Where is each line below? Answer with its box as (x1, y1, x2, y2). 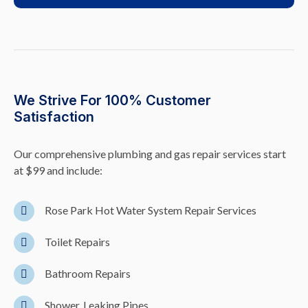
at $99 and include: (14, 164, 102, 177)
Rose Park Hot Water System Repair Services (45, 203, 256, 217)
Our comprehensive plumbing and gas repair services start (14, 147, 286, 160)
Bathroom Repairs (45, 267, 131, 280)
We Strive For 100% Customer (14, 92, 211, 109)
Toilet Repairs (45, 235, 110, 248)
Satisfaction (14, 109, 94, 125)
